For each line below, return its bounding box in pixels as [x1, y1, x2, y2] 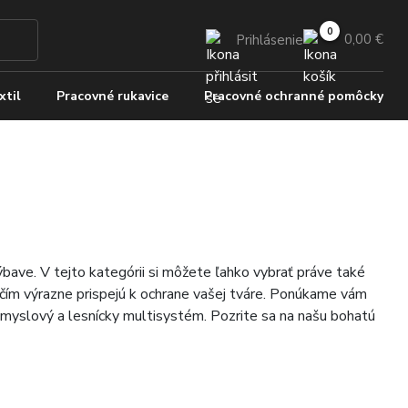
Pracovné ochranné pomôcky [204, 87, 384, 105]
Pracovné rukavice [56, 87, 169, 105]
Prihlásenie [236, 31, 304, 49]
